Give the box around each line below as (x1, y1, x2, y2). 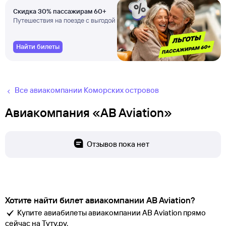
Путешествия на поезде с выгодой (13, 16, 115, 24)
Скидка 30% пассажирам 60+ (13, 7, 106, 15)
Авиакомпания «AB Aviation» (5, 105, 172, 120)
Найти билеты (16, 42, 60, 50)
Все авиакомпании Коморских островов (15, 85, 159, 95)
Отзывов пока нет (87, 139, 149, 149)
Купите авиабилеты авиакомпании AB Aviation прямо (17, 208, 206, 218)
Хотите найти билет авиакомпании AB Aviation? (5, 195, 195, 206)
